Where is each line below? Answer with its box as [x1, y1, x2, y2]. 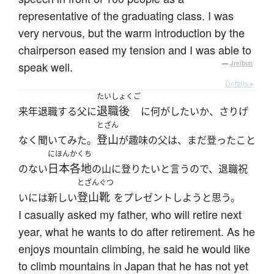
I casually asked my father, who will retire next [18, 206, 242, 223]
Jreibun [230, 59, 253, 68]
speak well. [18, 59, 73, 75]
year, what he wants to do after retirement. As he [18, 223, 255, 240]
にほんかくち [48, 149, 92, 160]
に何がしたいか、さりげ [141, 105, 248, 119]
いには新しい [18, 191, 77, 205]
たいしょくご [97, 91, 141, 102]
